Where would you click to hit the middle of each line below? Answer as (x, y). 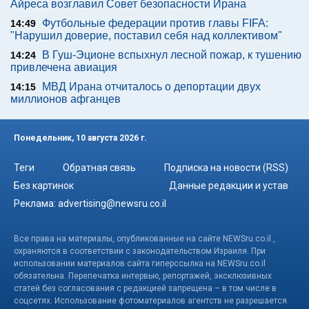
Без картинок (44, 185)
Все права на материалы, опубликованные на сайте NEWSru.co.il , (144, 238)
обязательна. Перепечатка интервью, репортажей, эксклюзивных (143, 276)
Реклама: (36, 203)
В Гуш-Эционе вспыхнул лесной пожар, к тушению (172, 55)
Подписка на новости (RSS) (226, 167)
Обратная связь (99, 167)
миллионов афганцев (66, 99)
